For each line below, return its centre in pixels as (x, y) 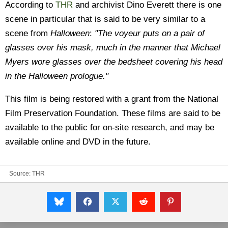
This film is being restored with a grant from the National (112, 99)
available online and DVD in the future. (78, 142)
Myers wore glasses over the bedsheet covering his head (114, 62)
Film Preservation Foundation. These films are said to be (113, 113)
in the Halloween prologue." (57, 76)
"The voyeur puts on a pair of (150, 33)
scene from (28, 33)
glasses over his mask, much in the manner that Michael (113, 48)
